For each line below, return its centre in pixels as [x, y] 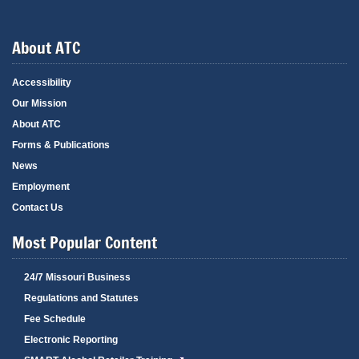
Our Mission [39, 103]
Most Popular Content [85, 242]
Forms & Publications [61, 145]
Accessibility [42, 82]
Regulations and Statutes [81, 298]
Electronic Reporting [71, 339]
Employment [41, 186]
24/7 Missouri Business [77, 277]
